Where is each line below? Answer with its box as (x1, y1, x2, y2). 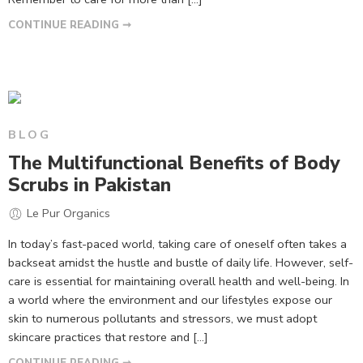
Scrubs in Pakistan (8, 173, 171, 199)
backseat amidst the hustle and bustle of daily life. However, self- (8, 254, 353, 271)
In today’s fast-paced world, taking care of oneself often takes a (8, 235, 347, 252)
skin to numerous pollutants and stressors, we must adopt (8, 310, 317, 327)
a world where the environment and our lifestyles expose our (8, 291, 332, 308)
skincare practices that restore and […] (8, 328, 208, 345)
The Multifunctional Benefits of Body (8, 151, 340, 177)
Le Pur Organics (27, 205, 110, 222)
